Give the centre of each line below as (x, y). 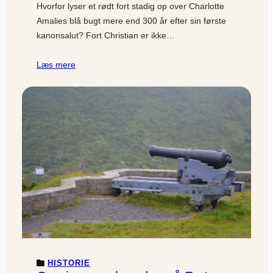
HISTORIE (69, 263)
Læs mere (56, 64)
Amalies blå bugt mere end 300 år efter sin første (131, 20)
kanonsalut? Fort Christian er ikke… (106, 35)
